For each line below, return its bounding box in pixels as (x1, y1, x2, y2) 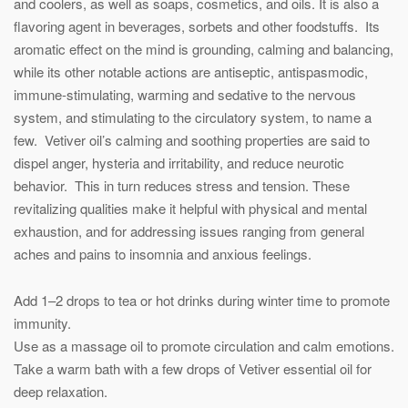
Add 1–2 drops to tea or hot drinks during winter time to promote (14, 290, 390, 310)
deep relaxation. (14, 381, 107, 401)
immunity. (14, 312, 71, 332)
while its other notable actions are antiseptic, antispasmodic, (14, 61, 368, 81)
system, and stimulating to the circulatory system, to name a (14, 107, 372, 127)
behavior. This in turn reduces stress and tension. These (14, 175, 350, 195)
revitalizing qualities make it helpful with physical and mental (14, 198, 367, 218)
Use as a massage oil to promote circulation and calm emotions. (14, 335, 394, 355)
